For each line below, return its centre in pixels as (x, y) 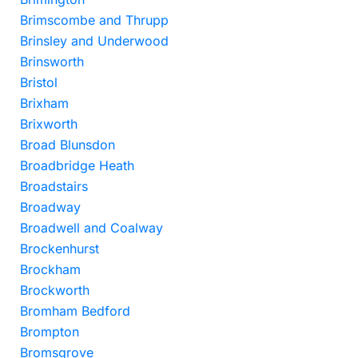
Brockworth (55, 290)
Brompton (50, 332)
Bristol (39, 82)
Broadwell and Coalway (91, 228)
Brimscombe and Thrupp (94, 20)
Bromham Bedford (75, 311)
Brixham (44, 103)
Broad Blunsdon (68, 145)
